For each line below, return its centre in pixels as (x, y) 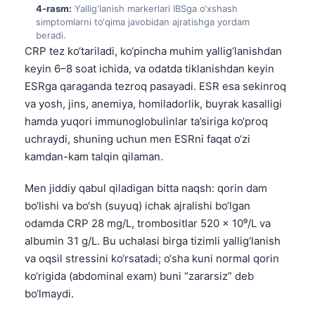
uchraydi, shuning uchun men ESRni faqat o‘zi (137, 139)
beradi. (51, 35)
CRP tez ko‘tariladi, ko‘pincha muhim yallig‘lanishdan (153, 51)
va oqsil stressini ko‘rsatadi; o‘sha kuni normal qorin (152, 258)
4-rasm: (54, 8)
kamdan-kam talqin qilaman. (94, 156)
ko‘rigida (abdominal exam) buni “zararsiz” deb (139, 276)
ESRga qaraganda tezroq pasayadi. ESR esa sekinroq (155, 86)
